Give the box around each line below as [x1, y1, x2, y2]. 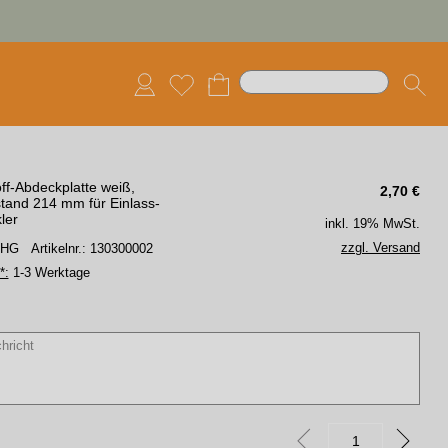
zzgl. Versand [341, 240, 420, 255]
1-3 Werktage [8, 265, 90, 280]
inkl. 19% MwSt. [325, 216, 420, 231]
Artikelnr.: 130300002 [30, 241, 153, 256]
